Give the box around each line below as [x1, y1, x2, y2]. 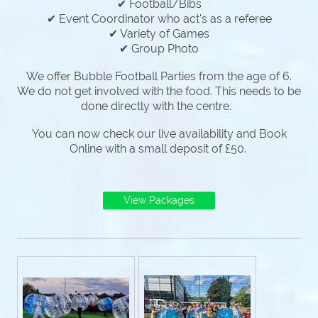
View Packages [124, 194, 194, 207]
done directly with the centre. [81, 99, 237, 113]
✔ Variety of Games [108, 26, 210, 40]
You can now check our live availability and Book [31, 126, 287, 141]
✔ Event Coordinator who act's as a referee [46, 11, 272, 26]
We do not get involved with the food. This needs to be [17, 84, 301, 98]
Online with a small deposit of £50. [69, 141, 249, 155]
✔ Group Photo [119, 41, 199, 55]
